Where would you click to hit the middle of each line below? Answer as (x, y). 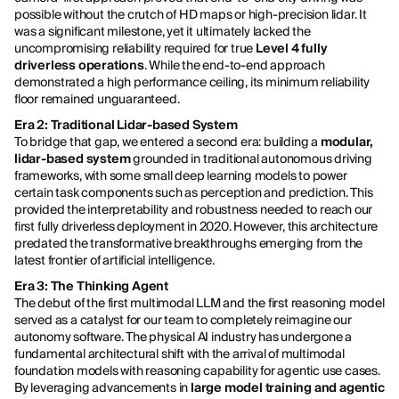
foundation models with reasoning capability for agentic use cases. (197, 371)
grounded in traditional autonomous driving (251, 159)
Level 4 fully (292, 49)
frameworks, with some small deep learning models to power (181, 176)
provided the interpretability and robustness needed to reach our (194, 210)
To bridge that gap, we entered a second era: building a (167, 142)
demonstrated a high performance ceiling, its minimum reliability (192, 82)
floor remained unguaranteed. (97, 99)
